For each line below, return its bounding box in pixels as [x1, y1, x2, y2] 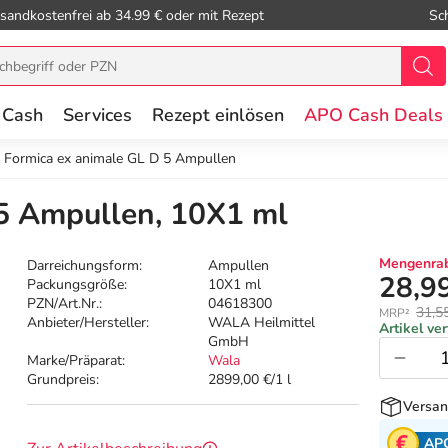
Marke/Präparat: [27, 351, 126, 371]
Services [63, 103, 132, 127]
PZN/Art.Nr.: [27, 294, 103, 314]
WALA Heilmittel [208, 313, 316, 333]
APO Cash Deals [304, 103, 443, 127]
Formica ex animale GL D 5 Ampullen [4, 149, 236, 168]
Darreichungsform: [27, 256, 143, 276]
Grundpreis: [27, 370, 100, 390]
